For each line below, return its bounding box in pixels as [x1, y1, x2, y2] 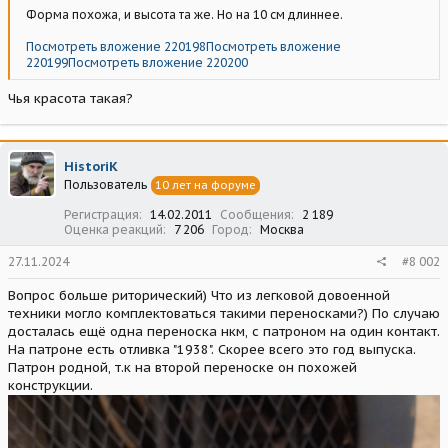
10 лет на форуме [155, 177, 256, 192]
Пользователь [64, 176, 147, 192]
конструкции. [8, 376, 93, 394]
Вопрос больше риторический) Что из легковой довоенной [8, 286, 390, 304]
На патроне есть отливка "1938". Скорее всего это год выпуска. [8, 340, 416, 358]
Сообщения [220, 206, 291, 222]
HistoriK [64, 157, 118, 175]
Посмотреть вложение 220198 [26, 38, 206, 54]
